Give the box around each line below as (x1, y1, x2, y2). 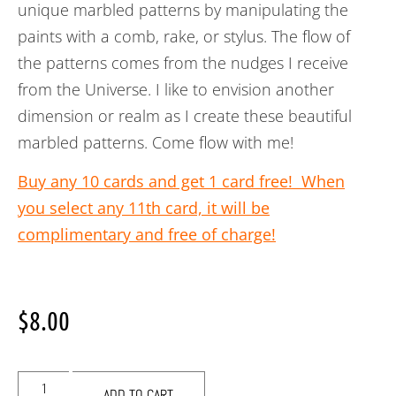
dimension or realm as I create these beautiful (18, 104, 352, 126)
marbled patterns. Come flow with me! (18, 131, 293, 153)
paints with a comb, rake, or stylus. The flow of (18, 25, 350, 47)
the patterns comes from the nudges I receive (18, 51, 348, 73)
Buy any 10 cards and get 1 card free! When (18, 171, 345, 193)
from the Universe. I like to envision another (18, 78, 334, 100)
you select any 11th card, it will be (18, 197, 270, 219)
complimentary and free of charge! (18, 224, 276, 246)
